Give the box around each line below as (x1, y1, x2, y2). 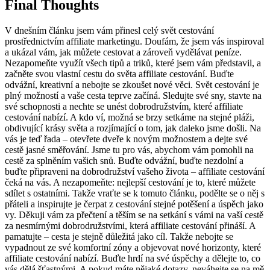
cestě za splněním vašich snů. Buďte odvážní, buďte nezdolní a (5, 155, 243, 166)
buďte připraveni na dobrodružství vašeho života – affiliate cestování (5, 166, 265, 177)
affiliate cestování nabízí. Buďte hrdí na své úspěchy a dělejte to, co (5, 253, 260, 264)
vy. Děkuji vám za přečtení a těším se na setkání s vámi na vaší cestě (5, 210, 263, 221)
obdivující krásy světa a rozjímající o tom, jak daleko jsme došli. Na (5, 123, 261, 134)
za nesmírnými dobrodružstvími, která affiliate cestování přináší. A (5, 221, 256, 231)
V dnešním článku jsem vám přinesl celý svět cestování (5, 25, 214, 36)
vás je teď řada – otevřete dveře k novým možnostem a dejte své (5, 134, 248, 145)
